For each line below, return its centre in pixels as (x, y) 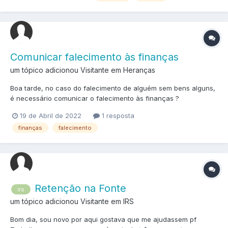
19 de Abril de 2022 (51, 116)
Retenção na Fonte (80, 189)
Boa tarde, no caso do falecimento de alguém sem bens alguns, (113, 88)
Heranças (139, 70)
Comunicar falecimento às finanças (94, 57)
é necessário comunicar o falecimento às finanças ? (95, 98)
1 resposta (117, 116)
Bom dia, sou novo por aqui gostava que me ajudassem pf (103, 220)
